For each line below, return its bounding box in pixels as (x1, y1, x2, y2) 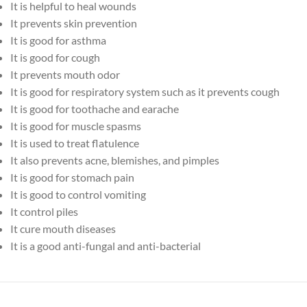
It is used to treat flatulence (10, 136, 139, 149)
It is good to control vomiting (10, 188, 146, 201)
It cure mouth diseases (10, 222, 116, 235)
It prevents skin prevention (10, 16, 137, 29)
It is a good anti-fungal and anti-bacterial (10, 239, 201, 252)
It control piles (10, 205, 78, 218)
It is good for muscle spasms (10, 119, 141, 132)
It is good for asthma (10, 34, 106, 47)
